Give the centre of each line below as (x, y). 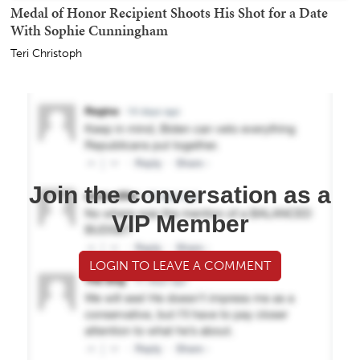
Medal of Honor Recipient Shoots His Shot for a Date (169, 13)
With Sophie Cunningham (89, 31)
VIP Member (180, 224)
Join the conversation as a (180, 195)
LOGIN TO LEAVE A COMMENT (180, 266)
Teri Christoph (46, 54)
